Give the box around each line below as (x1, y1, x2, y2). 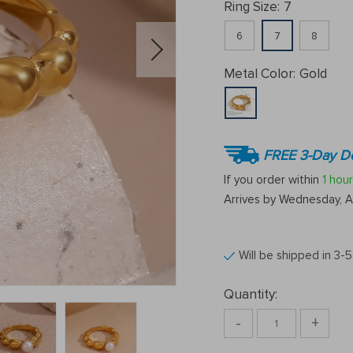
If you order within (224, 172, 322, 187)
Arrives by (224, 192, 279, 206)
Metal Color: (224, 65, 295, 82)
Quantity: (224, 286, 277, 303)
